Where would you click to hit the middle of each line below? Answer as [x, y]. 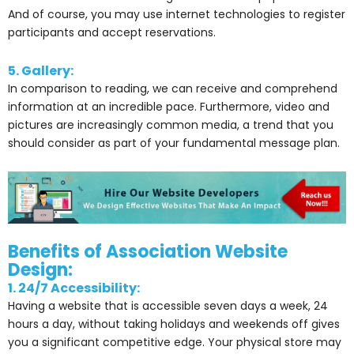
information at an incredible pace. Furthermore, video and [169, 106]
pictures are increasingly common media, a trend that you [171, 124]
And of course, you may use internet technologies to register [177, 15]
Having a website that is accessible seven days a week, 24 [168, 306]
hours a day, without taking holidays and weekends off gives [174, 324]
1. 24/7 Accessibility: [74, 288]
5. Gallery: [41, 70]
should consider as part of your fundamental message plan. [174, 143]
